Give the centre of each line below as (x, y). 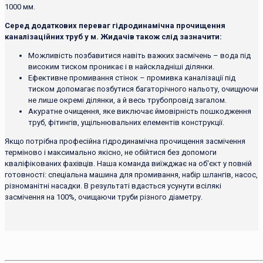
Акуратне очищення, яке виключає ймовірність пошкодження (140, 111)
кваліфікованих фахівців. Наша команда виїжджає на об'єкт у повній (128, 163)
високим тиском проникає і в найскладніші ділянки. (121, 66)
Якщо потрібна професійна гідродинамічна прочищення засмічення (125, 141)
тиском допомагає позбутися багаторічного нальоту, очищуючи (143, 89)
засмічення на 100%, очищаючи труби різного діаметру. (104, 197)
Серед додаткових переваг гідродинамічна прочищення (115, 25)
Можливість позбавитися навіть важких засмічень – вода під (139, 55)
